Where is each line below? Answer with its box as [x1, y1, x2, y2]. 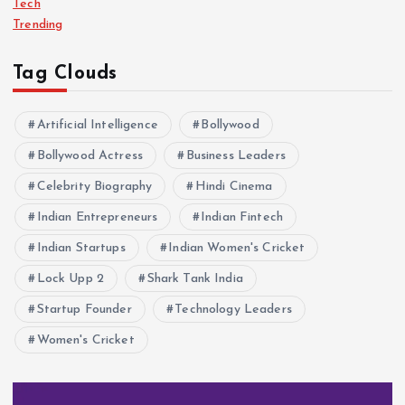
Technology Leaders [174, 303, 292, 317]
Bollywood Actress [36, 149, 143, 164]
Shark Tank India [146, 272, 243, 287]
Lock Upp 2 [36, 272, 104, 287]
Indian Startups [36, 241, 126, 256]
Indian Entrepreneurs [36, 211, 158, 225]
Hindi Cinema [194, 180, 273, 194]
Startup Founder [36, 303, 132, 317]
